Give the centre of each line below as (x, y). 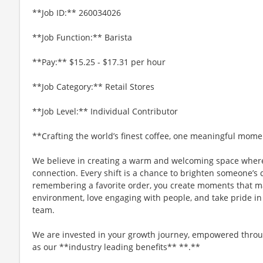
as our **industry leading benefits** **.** (116, 247)
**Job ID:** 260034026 (77, 12)
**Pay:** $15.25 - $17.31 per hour (99, 62)
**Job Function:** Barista (82, 37)
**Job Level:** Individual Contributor (105, 111)
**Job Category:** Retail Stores (93, 86)
